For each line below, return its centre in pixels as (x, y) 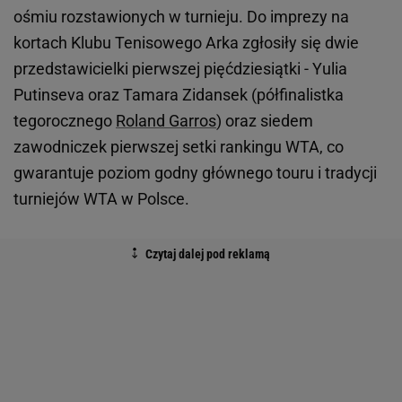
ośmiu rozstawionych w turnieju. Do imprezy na (181, 17)
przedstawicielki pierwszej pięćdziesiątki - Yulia (180, 69)
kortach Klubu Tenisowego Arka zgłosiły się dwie (186, 43)
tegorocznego (65, 121)
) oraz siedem (265, 121)
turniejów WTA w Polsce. (101, 199)
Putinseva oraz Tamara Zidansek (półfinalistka (179, 95)
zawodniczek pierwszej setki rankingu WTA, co (179, 147)
